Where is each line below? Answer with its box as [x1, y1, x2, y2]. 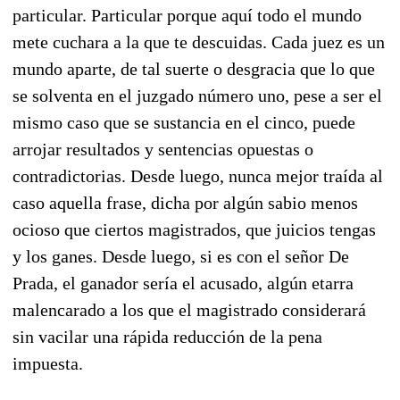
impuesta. [12, 353, 83, 373]
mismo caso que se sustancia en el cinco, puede [12, 112, 355, 132]
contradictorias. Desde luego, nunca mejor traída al [12, 165, 383, 186]
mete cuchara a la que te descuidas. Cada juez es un [12, 31, 385, 52]
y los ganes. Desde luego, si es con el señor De [12, 246, 349, 266]
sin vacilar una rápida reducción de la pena [12, 326, 322, 346]
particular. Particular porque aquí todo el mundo [12, 4, 362, 25]
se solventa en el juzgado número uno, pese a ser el [12, 85, 382, 105]
